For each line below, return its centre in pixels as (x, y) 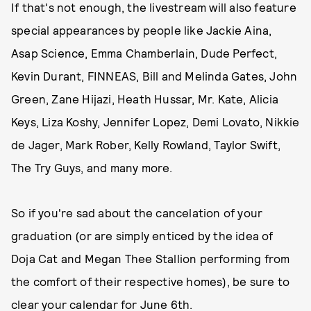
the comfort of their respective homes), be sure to (151, 281)
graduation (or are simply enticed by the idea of (142, 235)
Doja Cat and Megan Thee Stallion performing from (151, 258)
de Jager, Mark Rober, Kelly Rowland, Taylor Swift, (146, 144)
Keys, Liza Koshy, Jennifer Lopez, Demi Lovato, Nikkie (155, 121)
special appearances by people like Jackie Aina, (142, 30)
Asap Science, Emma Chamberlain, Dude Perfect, (144, 53)
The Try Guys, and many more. (92, 167)
